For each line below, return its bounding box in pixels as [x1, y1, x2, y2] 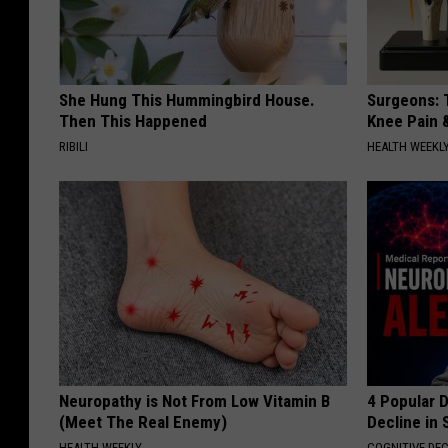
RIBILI [59, 139, 88, 155]
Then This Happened [59, 111, 207, 132]
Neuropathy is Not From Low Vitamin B [59, 391, 330, 412]
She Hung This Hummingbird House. [59, 90, 315, 111]
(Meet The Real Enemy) [59, 412, 227, 433]
